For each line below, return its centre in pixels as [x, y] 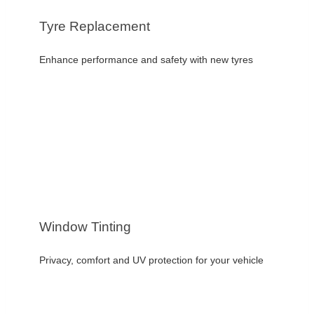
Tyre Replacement [95, 26]
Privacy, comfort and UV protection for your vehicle [151, 260]
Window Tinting [85, 226]
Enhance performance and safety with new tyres [146, 60]
